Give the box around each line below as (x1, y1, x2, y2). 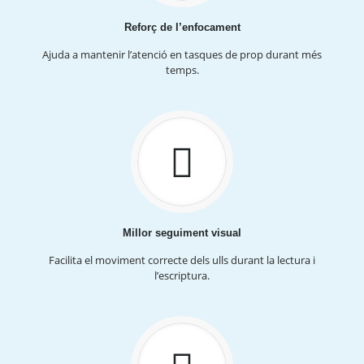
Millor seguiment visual (123, 226, 241, 239)
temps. (165, 62, 199, 77)
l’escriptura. (154, 267, 210, 283)
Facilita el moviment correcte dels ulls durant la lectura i (49, 252, 315, 267)
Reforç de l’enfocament (123, 20, 240, 33)
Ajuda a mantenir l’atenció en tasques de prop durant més (42, 46, 322, 62)
